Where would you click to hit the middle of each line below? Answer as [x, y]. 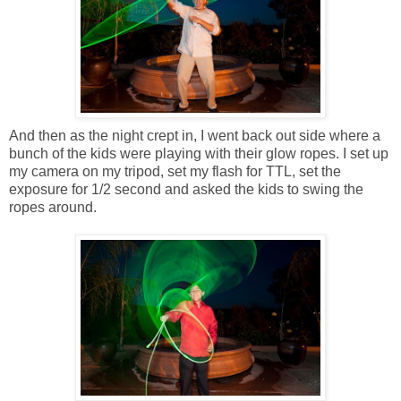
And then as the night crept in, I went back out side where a [195, 136]
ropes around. [53, 208]
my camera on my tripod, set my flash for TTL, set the [175, 172]
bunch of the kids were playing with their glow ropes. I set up [199, 154]
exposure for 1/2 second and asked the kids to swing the [186, 190]
